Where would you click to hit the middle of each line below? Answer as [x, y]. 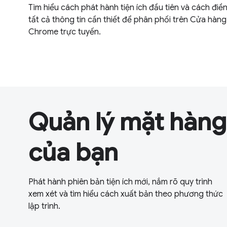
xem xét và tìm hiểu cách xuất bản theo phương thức [126, 194]
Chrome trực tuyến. [65, 32]
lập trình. [44, 206]
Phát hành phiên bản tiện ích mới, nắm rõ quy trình [120, 182]
